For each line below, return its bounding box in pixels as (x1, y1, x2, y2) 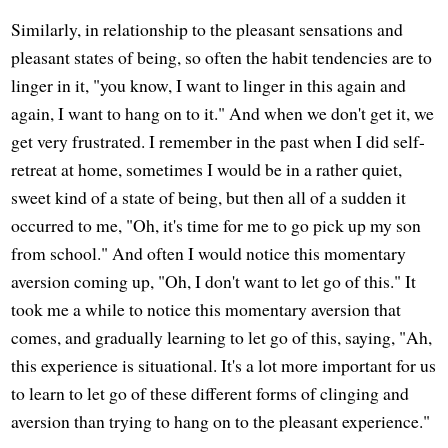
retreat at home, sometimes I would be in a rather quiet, (11, 157, 403, 182)
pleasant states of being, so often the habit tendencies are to (11, 45, 433, 70)
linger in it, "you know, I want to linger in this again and (11, 73, 407, 98)
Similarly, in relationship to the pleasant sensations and (11, 17, 404, 42)
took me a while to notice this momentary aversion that (11, 297, 402, 322)
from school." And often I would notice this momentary (11, 241, 407, 266)
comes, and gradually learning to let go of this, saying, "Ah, (11, 325, 433, 350)
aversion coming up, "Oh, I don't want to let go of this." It (11, 269, 417, 294)
